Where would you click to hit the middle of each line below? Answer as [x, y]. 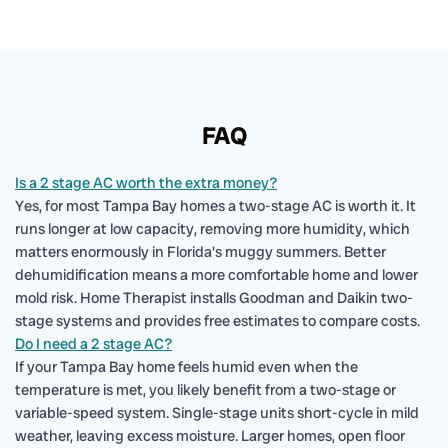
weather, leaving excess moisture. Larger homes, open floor [210, 436]
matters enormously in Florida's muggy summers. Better [200, 252]
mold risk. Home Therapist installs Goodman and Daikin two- [214, 298]
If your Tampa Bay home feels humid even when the [186, 367]
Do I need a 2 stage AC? [93, 344]
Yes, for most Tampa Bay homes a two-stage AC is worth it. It [215, 206]
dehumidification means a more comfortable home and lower [216, 275]
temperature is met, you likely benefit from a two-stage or [205, 390]
